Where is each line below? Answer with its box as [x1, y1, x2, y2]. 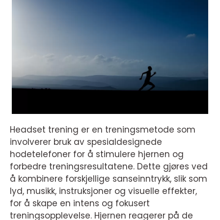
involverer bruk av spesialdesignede [10, 136, 162, 148]
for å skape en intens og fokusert [10, 197, 150, 209]
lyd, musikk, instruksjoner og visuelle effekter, [10, 185, 197, 197]
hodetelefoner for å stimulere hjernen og [10, 148, 184, 160]
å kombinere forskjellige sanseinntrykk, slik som [10, 173, 207, 185]
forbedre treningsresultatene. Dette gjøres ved [10, 161, 208, 172]
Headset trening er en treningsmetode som [10, 124, 195, 136]
